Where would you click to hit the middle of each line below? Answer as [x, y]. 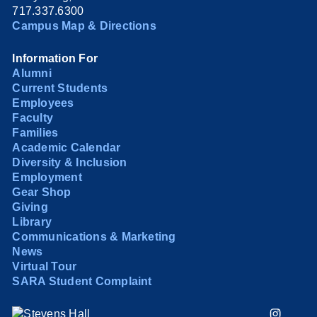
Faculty [33, 117]
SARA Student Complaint [82, 281]
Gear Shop [42, 192]
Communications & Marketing [94, 236]
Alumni [32, 73]
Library [32, 221]
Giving [30, 207]
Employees [43, 103]
